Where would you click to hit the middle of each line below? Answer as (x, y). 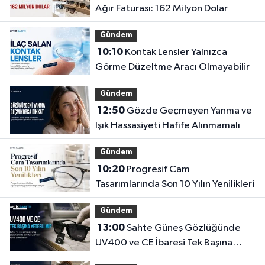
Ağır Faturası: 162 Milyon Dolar (161, 9)
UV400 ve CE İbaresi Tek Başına (164, 243)
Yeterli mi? (118, 258)
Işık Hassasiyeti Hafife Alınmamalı (167, 126)
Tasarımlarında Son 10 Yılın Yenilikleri (174, 185)
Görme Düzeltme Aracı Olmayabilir (172, 67)
